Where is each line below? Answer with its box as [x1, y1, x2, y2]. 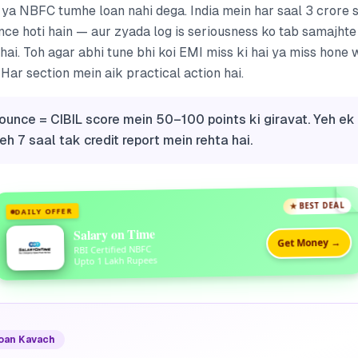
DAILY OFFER [14, 205, 73, 217]
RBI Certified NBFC [74, 242, 152, 256]
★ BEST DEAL [288, 200, 345, 212]
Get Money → [277, 235, 341, 250]
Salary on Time [73, 224, 155, 244]
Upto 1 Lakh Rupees [74, 253, 157, 267]
